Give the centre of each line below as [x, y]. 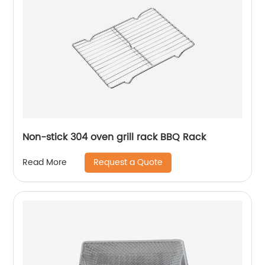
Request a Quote [128, 162]
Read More [45, 163]
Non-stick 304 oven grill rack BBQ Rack [114, 137]
